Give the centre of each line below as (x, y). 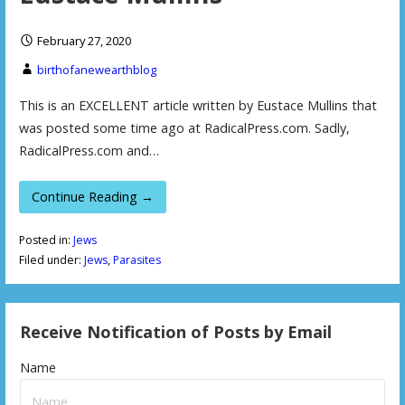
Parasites (137, 260)
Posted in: (46, 240)
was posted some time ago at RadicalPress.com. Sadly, (184, 127)
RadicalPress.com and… (89, 150)
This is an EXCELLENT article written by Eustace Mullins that (198, 105)
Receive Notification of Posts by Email (176, 331)
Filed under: (51, 260)
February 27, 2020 (84, 41)
